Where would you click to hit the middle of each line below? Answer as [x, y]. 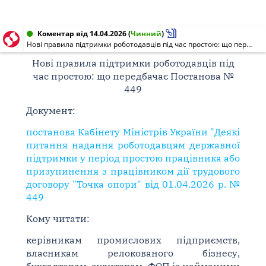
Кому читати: [58, 218]
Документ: [50, 110]
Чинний [146, 34]
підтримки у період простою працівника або [133, 158]
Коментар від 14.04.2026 [82, 34]
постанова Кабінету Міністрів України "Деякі [133, 132]
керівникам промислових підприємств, [133, 240]
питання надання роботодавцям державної [133, 145]
